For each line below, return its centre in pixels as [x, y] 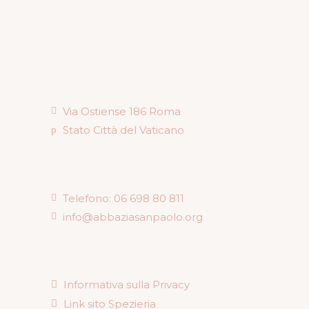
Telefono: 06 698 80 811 [123, 198]
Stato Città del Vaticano [123, 130]
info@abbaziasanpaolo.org [133, 217]
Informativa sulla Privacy [127, 285]
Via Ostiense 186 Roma [122, 111]
